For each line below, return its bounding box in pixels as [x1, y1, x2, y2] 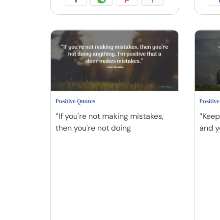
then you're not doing [55, 122, 131, 133]
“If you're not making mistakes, [55, 110, 164, 121]
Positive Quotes [55, 97, 95, 105]
